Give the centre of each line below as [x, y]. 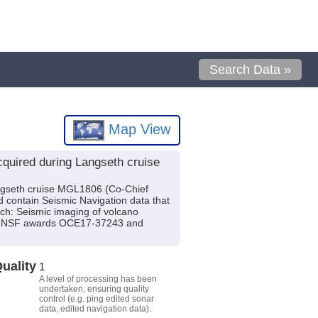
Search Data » [251, 70]
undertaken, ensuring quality [94, 289]
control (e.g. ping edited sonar [96, 298]
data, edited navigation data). [95, 308]
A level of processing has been [98, 279]
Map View [138, 129]
